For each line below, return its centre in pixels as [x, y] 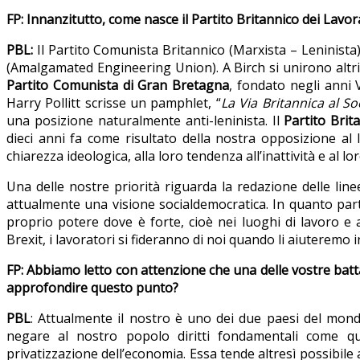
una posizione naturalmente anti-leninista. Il [145, 121]
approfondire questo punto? [92, 288]
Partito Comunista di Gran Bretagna [118, 86]
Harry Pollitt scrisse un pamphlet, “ [114, 103]
